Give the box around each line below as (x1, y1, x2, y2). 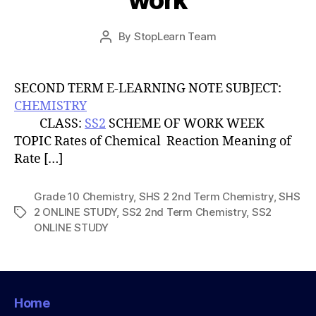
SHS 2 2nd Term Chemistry (138, 190, 274, 203)
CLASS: (14, 116, 85, 132)
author (104, 46, 138, 59)
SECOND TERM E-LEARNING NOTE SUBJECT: (14, 80, 281, 97)
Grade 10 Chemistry (34, 190, 134, 203)
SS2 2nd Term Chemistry (121, 205, 247, 219)
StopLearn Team (133, 30, 217, 43)
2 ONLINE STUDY (34, 205, 117, 219)
